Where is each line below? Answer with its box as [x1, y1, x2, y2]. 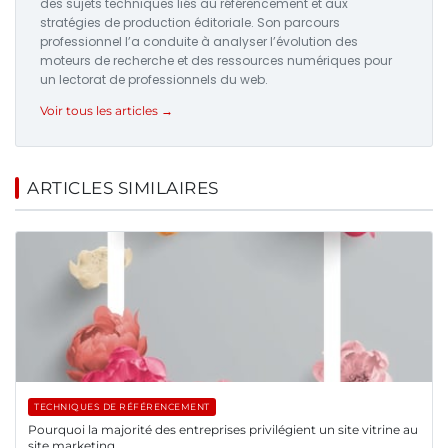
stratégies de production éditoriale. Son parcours [40, 13, 340, 31]
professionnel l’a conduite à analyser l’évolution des [40, 32, 358, 50]
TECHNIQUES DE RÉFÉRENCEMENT [34, 400, 210, 412]
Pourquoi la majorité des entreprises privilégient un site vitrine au [28, 421, 418, 437]
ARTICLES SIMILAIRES [27, 177, 219, 198]
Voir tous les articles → [40, 102, 173, 118]
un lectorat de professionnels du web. [40, 70, 268, 88]
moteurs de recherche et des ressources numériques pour [40, 51, 392, 69]
